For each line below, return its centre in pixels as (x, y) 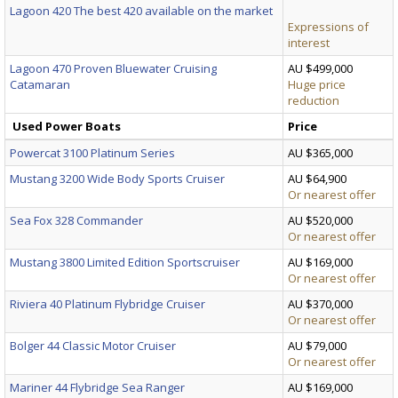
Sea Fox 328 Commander (76, 220)
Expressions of (328, 26)
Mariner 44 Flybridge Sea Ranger (97, 387)
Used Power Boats (67, 126)
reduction (314, 100)
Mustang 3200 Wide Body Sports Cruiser (117, 178)
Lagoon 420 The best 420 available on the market (141, 10)
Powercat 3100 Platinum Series (92, 152)
